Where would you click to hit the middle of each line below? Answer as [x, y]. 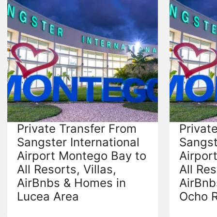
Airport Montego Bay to [82, 155]
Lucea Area [48, 196]
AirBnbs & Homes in [71, 183]
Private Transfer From [77, 128]
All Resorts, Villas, [67, 169]
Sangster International [78, 142]
